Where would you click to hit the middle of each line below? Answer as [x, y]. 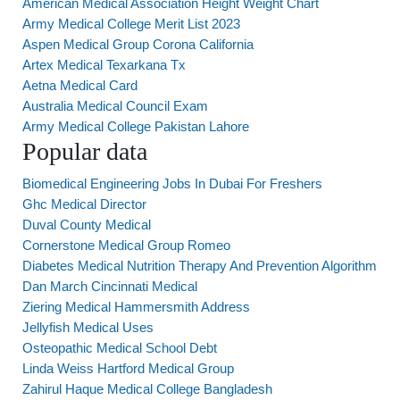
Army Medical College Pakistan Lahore [136, 126]
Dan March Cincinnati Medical [110, 286]
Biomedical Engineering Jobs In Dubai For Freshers [172, 183]
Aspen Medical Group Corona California [138, 44]
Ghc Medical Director [84, 204]
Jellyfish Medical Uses [88, 327]
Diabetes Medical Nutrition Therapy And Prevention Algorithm [200, 266]
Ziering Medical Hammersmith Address [136, 307]
